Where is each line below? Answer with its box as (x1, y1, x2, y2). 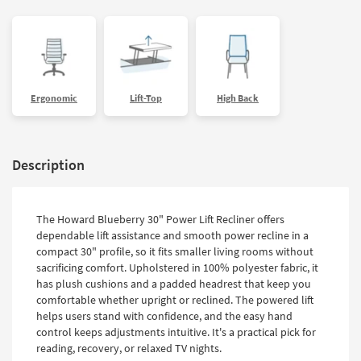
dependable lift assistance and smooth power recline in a (36, 227, 309, 243)
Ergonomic (31, 91, 77, 104)
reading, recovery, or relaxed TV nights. (36, 340, 222, 355)
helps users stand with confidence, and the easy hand (36, 308, 293, 323)
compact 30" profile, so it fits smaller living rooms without (36, 243, 313, 259)
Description (12, 155, 85, 174)
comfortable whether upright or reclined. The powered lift (36, 292, 313, 307)
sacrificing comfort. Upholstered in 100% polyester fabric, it (36, 259, 318, 275)
